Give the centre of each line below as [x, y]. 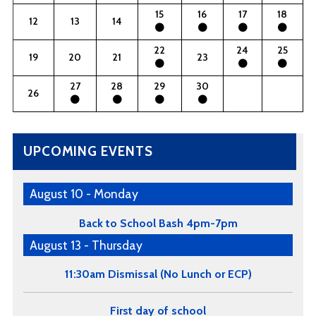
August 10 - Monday [84, 194]
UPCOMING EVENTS [88, 152]
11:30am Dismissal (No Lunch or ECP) [158, 274]
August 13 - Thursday [86, 245]
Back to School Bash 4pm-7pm [158, 223]
